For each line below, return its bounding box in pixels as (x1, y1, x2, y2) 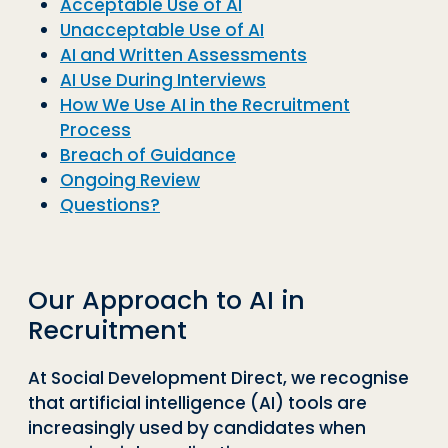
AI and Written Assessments (60, 43, 307, 68)
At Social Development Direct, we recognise (28, 365, 409, 390)
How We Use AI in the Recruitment (60, 93, 350, 118)
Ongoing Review (60, 168, 200, 193)
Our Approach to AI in (28, 282, 305, 318)
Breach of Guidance (60, 143, 236, 168)
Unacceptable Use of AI (60, 18, 264, 43)
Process (60, 118, 131, 143)
